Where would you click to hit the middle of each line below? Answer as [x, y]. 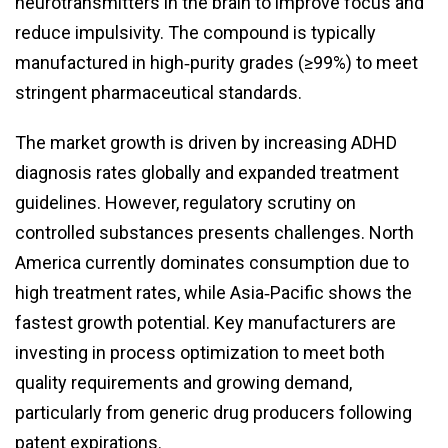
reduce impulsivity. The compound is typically [195, 33]
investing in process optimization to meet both [200, 353]
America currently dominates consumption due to [212, 263]
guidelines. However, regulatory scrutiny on [185, 203]
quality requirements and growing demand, [183, 383]
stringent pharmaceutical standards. [158, 93]
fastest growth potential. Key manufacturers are [205, 323]
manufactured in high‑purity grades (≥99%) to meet [216, 63]
